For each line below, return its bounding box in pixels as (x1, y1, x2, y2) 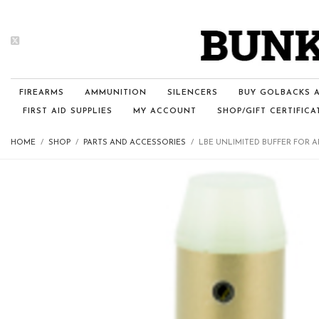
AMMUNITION (85, 89, 147, 97)
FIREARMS (19, 89, 64, 97)
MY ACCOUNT (133, 108, 197, 115)
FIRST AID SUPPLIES (23, 108, 113, 115)
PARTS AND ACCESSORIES (83, 139, 186, 147)
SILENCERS (167, 89, 218, 97)
